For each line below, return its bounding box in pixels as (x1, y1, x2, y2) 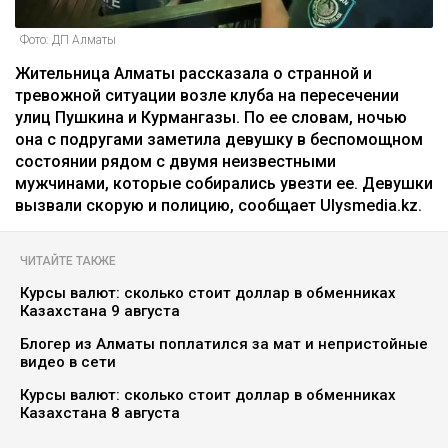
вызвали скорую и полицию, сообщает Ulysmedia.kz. (15, 196, 422, 216)
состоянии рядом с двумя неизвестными (15, 152, 336, 172)
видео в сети (20, 353, 116, 372)
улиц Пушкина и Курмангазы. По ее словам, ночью (15, 108, 407, 128)
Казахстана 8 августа (20, 404, 180, 423)
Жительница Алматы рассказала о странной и (15, 64, 372, 84)
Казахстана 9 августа (20, 302, 180, 321)
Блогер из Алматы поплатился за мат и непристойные (20, 335, 428, 354)
